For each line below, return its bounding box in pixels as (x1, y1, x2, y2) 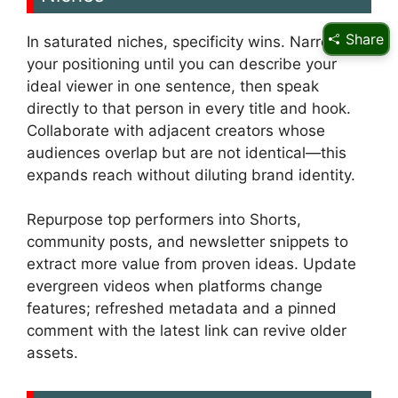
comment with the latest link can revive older (27, 322, 346, 340)
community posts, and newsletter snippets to (27, 233, 348, 251)
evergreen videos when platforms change (27, 277, 322, 296)
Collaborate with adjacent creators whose (27, 121, 325, 139)
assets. (27, 344, 78, 362)
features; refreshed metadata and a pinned (27, 299, 337, 318)
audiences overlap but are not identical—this (27, 143, 346, 162)
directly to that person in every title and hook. (27, 99, 351, 117)
